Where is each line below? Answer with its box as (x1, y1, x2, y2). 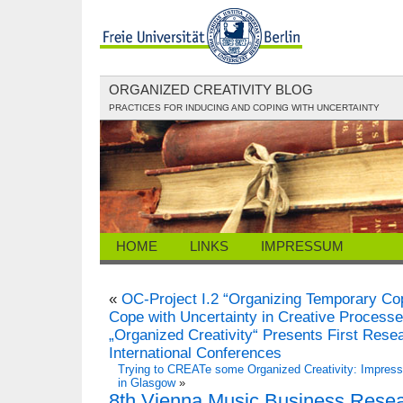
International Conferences (109, 345, 282, 363)
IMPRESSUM (261, 238, 344, 255)
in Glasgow (118, 376, 175, 390)
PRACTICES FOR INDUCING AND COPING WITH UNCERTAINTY (109, 103, 380, 112)
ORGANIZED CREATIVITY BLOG (109, 82, 313, 97)
